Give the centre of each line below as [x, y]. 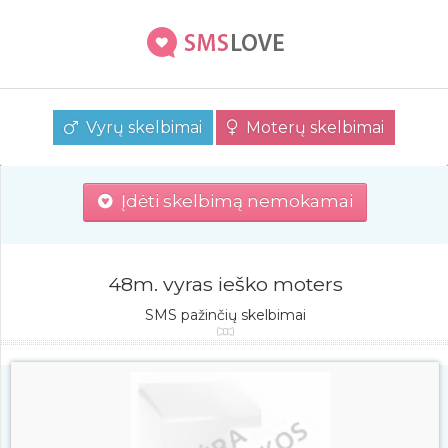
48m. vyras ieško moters [225, 284]
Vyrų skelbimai [140, 128]
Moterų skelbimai [311, 128]
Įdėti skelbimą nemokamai [232, 200]
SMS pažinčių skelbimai [225, 315]
